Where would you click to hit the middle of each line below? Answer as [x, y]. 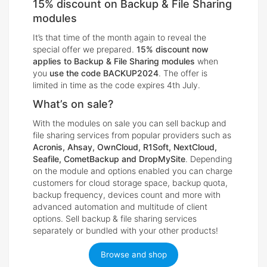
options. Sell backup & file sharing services [115, 218]
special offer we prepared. [85, 49]
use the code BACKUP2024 [104, 73]
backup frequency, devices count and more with [127, 194]
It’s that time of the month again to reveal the [119, 37]
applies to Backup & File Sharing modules [114, 61]
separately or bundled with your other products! [125, 230]
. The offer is [183, 73]
